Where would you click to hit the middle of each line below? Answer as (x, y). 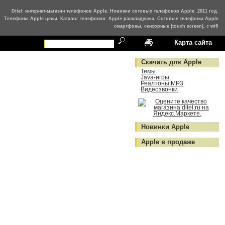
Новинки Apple (165, 127)
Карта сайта (193, 42)
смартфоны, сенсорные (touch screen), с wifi (166, 26)
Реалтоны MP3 (162, 84)
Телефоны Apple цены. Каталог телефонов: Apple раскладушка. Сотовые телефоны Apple (111, 18)
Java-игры (155, 78)
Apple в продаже (168, 142)
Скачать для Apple (172, 63)
